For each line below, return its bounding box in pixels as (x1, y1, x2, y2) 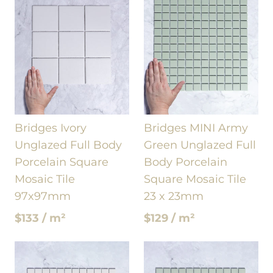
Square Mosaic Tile (144, 172, 246, 186)
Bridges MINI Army (144, 121, 248, 135)
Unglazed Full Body (15, 138, 122, 152)
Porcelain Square (15, 155, 108, 169)
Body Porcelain (144, 155, 227, 169)
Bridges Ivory (15, 121, 87, 135)
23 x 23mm (144, 190, 204, 203)
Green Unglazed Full (144, 138, 256, 152)
